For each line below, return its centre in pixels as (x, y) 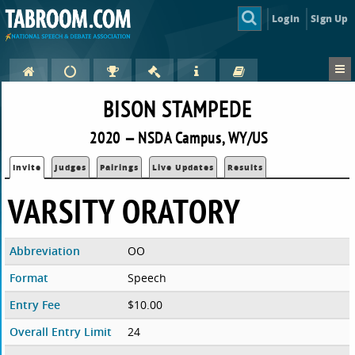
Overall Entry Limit (61, 332)
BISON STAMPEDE (177, 109)
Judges (71, 168)
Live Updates (183, 168)
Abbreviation (45, 251)
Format (29, 278)
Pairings (120, 168)
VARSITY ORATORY (125, 212)
